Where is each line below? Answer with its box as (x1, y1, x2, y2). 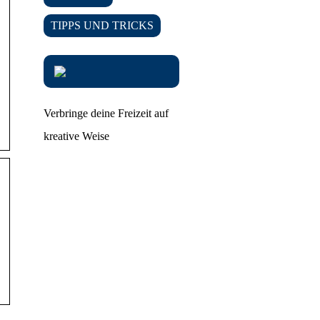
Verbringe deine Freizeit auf (44, 107, 169, 119)
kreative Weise (44, 130, 109, 142)
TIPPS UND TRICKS (51, 19, 154, 31)
